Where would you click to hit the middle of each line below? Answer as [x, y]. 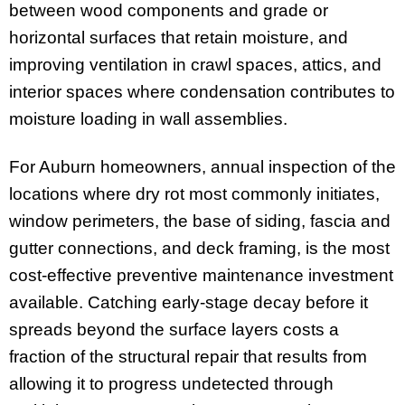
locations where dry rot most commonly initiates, [194, 194]
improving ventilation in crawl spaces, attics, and [195, 65]
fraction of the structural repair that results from [188, 357]
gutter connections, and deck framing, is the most [199, 249]
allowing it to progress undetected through [171, 384]
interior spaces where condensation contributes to [202, 92]
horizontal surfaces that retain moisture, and [179, 38]
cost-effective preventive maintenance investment [201, 276]
